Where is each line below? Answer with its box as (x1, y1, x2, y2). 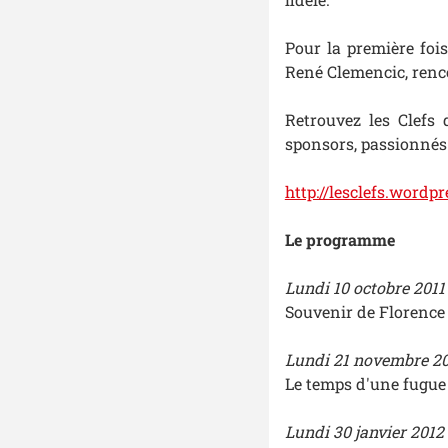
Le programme (284, 229, 395, 251)
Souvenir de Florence (284, 301, 445, 323)
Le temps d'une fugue (284, 373, 446, 395)
